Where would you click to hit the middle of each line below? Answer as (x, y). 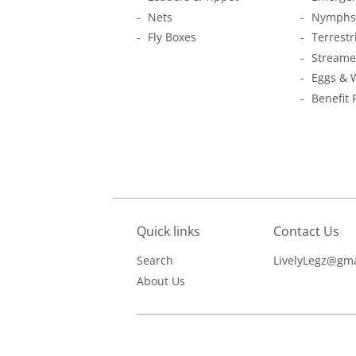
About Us (161, 281)
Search (155, 260)
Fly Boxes (172, 37)
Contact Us (306, 231)
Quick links (168, 231)
